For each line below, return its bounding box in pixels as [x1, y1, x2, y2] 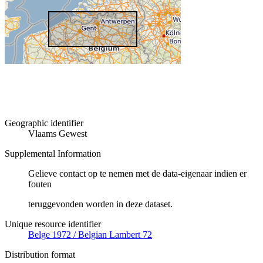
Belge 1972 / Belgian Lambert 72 [28, 230, 152, 240]
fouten [28, 179, 52, 190]
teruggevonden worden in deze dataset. [28, 199, 173, 210]
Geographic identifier [5, 118, 83, 129]
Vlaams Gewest [28, 129, 87, 139]
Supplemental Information [5, 149, 101, 159]
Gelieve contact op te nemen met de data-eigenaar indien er [28, 168, 247, 179]
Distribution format [5, 249, 75, 260]
